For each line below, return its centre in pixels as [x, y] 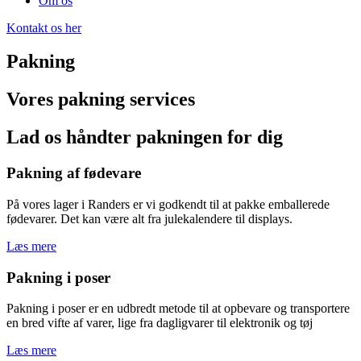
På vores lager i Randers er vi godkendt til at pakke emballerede [168, 204]
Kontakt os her [44, 27]
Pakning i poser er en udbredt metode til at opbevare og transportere [178, 309]
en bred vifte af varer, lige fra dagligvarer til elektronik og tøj [160, 323]
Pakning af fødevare [74, 173]
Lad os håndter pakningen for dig [145, 137]
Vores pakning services [101, 100]
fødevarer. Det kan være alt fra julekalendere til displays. [149, 218]
